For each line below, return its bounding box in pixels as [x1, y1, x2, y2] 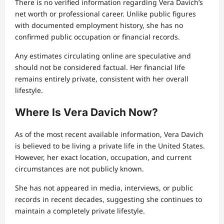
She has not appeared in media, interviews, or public [15, 183, 193, 193]
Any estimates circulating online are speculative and [15, 50, 191, 60]
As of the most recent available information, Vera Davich [15, 129, 203, 139]
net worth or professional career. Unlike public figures [15, 8, 196, 18]
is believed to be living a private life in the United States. [15, 141, 205, 151]
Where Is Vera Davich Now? [15, 105, 158, 118]
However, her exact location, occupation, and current [15, 152, 191, 162]
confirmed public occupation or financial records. [15, 31, 180, 41]
